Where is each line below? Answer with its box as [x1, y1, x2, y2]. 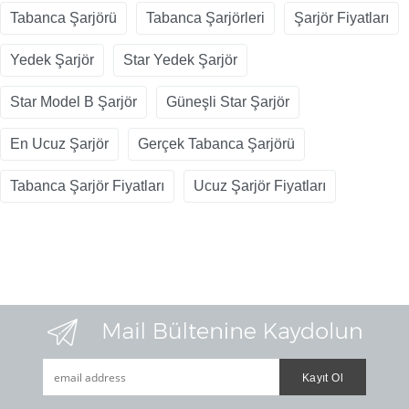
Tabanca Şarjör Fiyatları [10, 178, 164, 194]
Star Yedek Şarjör [123, 52, 237, 68]
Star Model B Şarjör [10, 94, 137, 110]
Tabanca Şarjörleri [146, 10, 265, 26]
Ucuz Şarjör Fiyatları [194, 178, 326, 194]
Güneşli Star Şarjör [166, 94, 289, 110]
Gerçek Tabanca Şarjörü [138, 136, 295, 152]
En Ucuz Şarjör [10, 136, 109, 152]
